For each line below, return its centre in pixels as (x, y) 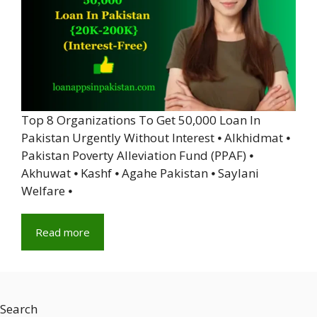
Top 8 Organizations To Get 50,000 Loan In (141, 120)
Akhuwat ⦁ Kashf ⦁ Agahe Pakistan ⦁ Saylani (140, 173)
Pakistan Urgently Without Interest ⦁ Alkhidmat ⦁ (156, 137)
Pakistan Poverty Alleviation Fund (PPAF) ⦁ (137, 155)
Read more (63, 232)
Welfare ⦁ (47, 190)
